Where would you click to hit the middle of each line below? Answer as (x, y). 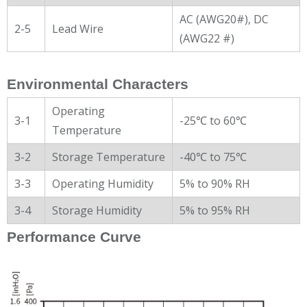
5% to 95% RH (215, 210)
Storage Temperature (109, 157)
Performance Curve (74, 237)
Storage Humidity (97, 210)
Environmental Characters (98, 84)
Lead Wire (78, 28)
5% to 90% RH (215, 183)
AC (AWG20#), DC (224, 19)
